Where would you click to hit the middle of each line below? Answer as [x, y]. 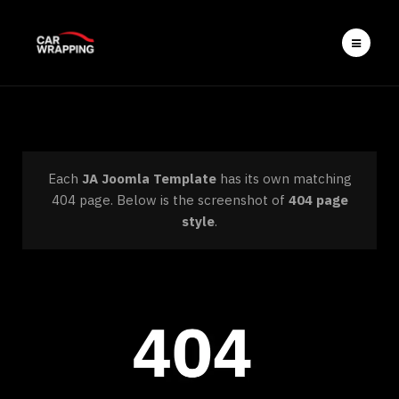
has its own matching [284, 179]
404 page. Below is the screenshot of [170, 200]
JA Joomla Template [149, 179]
